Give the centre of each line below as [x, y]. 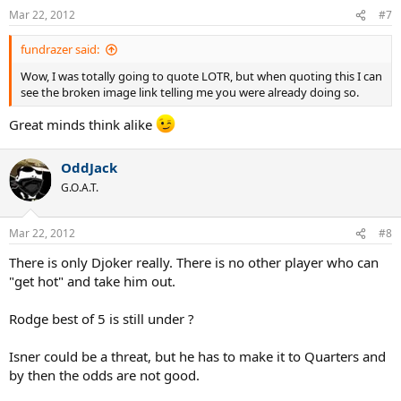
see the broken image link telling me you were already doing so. [190, 92]
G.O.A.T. [80, 187]
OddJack [89, 167]
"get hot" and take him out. [92, 281]
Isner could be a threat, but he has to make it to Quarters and [197, 356]
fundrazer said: [60, 49]
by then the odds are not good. [104, 375]
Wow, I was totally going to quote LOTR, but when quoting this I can [201, 76]
